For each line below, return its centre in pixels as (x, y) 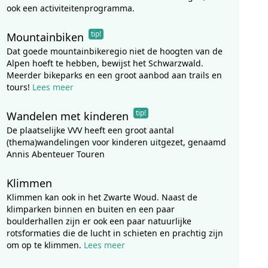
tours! (19, 87)
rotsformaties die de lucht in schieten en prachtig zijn (115, 233)
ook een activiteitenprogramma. (70, 8)
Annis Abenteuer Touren (55, 154)
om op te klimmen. (45, 245)
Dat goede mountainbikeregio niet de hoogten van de (114, 51)
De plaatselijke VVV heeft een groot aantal (90, 130)
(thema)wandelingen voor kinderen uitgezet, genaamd (116, 142)
